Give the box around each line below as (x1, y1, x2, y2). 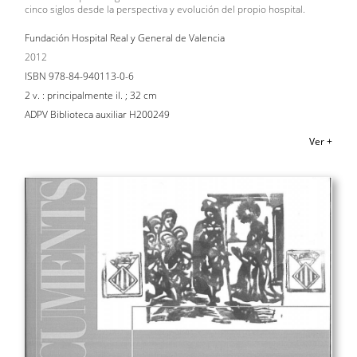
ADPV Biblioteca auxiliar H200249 (25, 108, 170, 122)
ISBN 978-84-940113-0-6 (25, 69, 134, 84)
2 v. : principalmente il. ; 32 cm (25, 88, 157, 103)
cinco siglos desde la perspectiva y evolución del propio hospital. (25, 2, 305, 17)
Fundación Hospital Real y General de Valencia (25, 31, 225, 45)
